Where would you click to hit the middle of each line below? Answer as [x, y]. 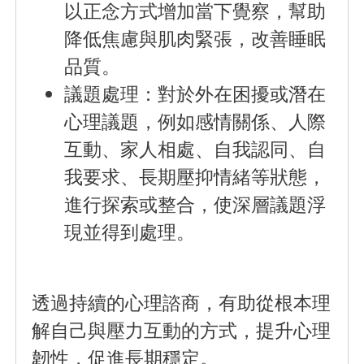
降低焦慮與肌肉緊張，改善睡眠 [195, 39]
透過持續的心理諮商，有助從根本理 [182, 303]
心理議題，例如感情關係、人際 [195, 121]
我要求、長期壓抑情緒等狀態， [195, 177]
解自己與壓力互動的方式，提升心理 [182, 330]
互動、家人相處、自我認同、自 [195, 149]
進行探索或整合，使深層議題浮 [195, 204]
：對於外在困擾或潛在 [233, 94]
